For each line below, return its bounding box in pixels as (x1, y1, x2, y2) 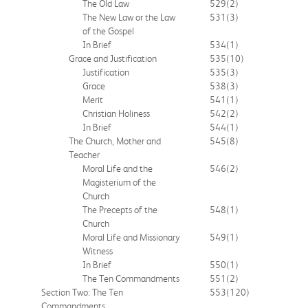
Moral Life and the (82, 162, 153, 174)
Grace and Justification (69, 52, 157, 64)
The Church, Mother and (69, 135, 161, 146)
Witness (82, 245, 113, 256)
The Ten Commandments (82, 272, 179, 284)
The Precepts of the (82, 203, 157, 215)
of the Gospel (82, 25, 134, 36)
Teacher (69, 148, 100, 160)
